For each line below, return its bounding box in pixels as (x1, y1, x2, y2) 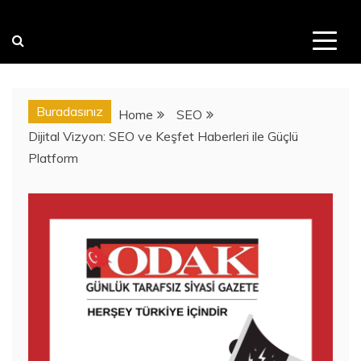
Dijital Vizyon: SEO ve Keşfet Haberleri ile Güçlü (28, 128, 298, 145)
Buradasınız (36, 103, 103, 120)
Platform (28, 150, 78, 167)
